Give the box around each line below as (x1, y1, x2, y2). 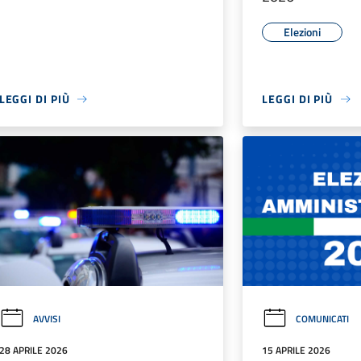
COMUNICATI (296, 310, 350, 326)
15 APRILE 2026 (262, 342, 331, 358)
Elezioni (284, 23, 322, 41)
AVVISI (32, 310, 60, 326)
